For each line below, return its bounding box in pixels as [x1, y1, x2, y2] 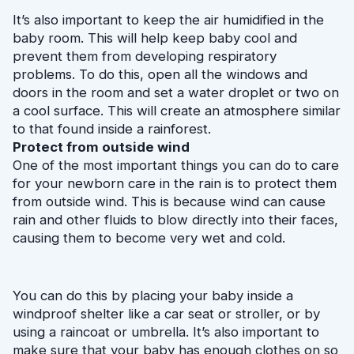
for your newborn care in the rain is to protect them [13, 175, 337, 191]
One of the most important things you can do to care [13, 157, 339, 173]
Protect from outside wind [13, 139, 190, 155]
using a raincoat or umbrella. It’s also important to [13, 324, 319, 341]
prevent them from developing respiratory [13, 48, 277, 64]
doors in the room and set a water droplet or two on [13, 85, 339, 100]
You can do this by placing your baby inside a [13, 288, 293, 304]
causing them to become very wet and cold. [13, 230, 285, 246]
